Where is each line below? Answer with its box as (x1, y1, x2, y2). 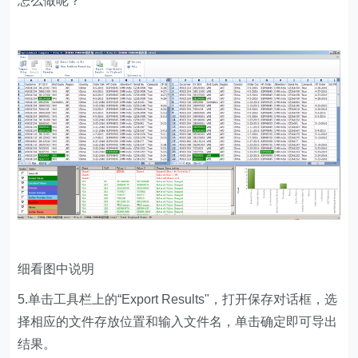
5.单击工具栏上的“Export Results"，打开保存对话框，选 (18, 292, 338, 306)
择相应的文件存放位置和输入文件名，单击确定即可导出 (18, 314, 338, 328)
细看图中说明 (18, 261, 95, 276)
